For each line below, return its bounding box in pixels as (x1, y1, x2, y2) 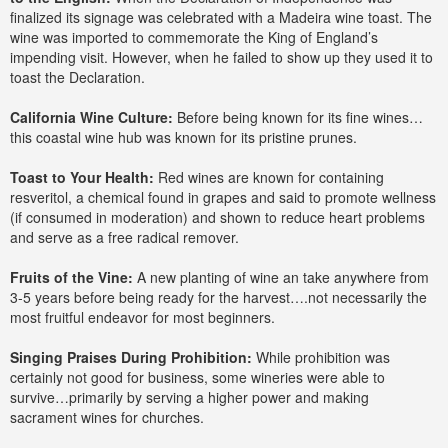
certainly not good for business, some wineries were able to (10, 367, 385, 387)
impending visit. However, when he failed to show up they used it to (10, 47, 433, 67)
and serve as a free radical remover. (10, 227, 239, 247)
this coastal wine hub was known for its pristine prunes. (10, 127, 357, 147)
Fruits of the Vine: (10, 267, 133, 287)
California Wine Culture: (10, 107, 173, 127)
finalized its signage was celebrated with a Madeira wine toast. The (10, 7, 432, 27)
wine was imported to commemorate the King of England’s (10, 27, 378, 47)
